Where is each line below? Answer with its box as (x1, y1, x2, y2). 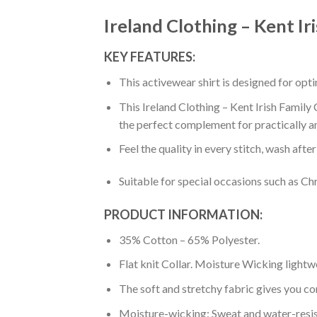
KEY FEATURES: (104, 49, 195, 65)
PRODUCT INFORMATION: (104, 206, 263, 222)
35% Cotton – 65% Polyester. (118, 232, 260, 246)
